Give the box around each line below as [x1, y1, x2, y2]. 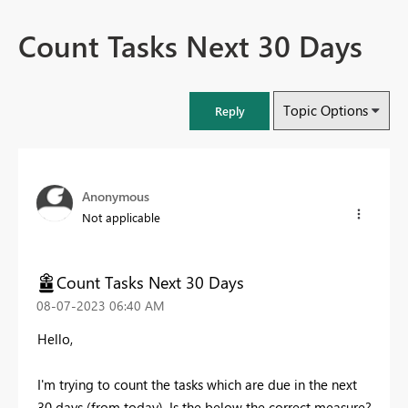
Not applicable [82, 209, 160, 226]
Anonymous [82, 188, 149, 206]
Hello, [37, 329, 73, 348]
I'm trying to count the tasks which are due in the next [37, 374, 357, 393]
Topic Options [283, 101, 368, 120]
